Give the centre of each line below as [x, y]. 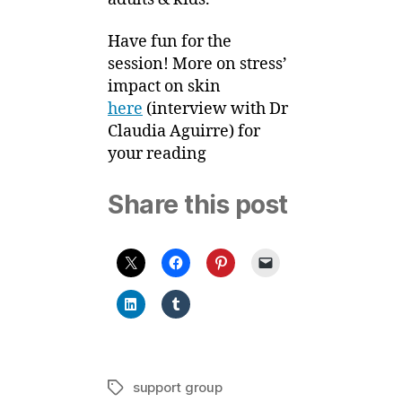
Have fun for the [170, 42]
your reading [157, 154]
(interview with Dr [215, 109]
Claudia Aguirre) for [184, 131]
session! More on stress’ [197, 64]
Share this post [198, 204]
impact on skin [164, 87]
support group [178, 387]
